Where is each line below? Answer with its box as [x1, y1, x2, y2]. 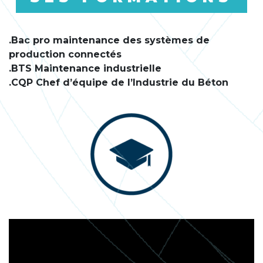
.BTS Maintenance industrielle [9, 62, 161, 74]
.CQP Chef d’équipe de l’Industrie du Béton [9, 76, 228, 88]
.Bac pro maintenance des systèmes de [9, 34, 210, 46]
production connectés [9, 48, 122, 60]
